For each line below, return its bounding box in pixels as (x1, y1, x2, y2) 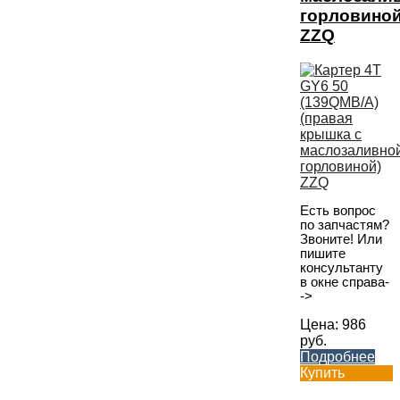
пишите (300, 246, 346, 262)
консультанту (300, 261, 383, 276)
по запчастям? (300, 218, 389, 233)
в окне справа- (300, 275, 389, 290)
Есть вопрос (300, 204, 376, 219)
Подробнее (300, 348, 375, 364)
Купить (300, 364, 345, 380)
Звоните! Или (300, 232, 382, 247)
